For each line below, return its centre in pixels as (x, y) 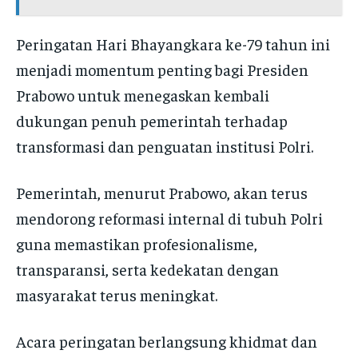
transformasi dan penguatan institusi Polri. (165, 145)
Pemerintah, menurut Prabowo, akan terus (162, 192)
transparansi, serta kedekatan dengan (147, 268)
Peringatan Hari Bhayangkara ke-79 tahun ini (173, 43)
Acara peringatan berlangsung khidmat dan (167, 340)
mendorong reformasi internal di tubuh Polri (169, 217)
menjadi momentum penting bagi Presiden (162, 69)
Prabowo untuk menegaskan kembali (143, 94)
